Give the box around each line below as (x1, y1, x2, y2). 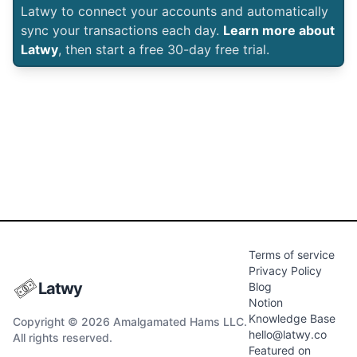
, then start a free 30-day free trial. (58, 41, 269, 57)
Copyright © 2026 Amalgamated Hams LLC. (13, 315, 247, 328)
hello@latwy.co (249, 328, 328, 341)
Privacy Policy (249, 264, 323, 277)
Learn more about (223, 22, 335, 38)
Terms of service (249, 248, 335, 261)
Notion (249, 296, 284, 309)
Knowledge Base (249, 312, 336, 325)
